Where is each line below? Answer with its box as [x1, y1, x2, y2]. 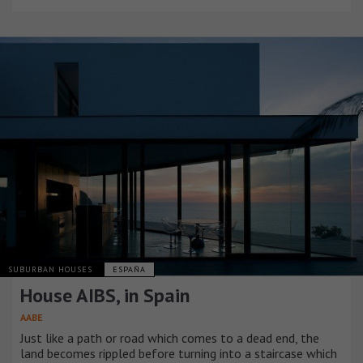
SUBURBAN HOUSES [8, 264, 96, 275]
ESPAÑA [113, 264, 146, 275]
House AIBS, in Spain [20, 283, 190, 309]
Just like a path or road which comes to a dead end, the [20, 330, 319, 347]
